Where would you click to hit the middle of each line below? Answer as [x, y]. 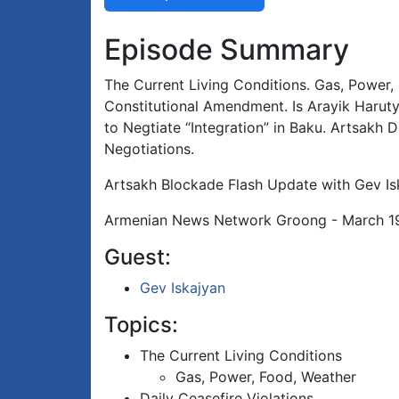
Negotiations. [149, 149]
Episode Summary [227, 50]
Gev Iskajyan [183, 288]
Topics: [141, 325]
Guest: [138, 257]
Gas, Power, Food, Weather [266, 377]
